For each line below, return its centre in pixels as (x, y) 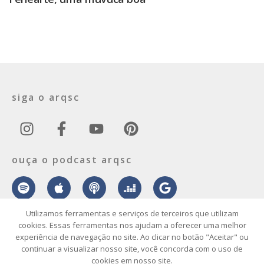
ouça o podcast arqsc (72, 160)
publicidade (168, 242)
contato (49, 242)
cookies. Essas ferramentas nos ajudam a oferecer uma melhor (132, 225)
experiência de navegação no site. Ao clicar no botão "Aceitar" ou (132, 237)
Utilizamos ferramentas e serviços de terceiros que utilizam (132, 213)
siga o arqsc (46, 98)
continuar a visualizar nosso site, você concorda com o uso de (132, 249)
